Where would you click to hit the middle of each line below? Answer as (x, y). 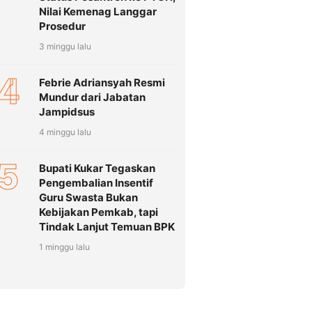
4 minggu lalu (65, 132)
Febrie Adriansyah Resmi (102, 83)
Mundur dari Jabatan (92, 97)
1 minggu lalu (64, 247)
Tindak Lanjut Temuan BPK (107, 227)
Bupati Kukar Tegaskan (97, 169)
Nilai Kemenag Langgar (98, 12)
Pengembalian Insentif (96, 183)
